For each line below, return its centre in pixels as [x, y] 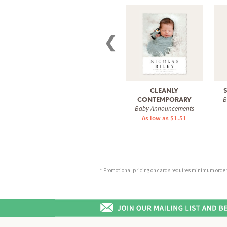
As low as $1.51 [164, 118]
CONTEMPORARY [164, 99]
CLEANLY [164, 90]
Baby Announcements [164, 108]
